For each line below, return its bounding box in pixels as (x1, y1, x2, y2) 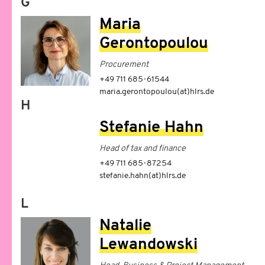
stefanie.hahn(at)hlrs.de (99, 172, 186, 180)
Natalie (99, 218, 151, 234)
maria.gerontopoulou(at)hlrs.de (99, 88, 214, 96)
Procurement (99, 60, 148, 69)
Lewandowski (99, 237, 198, 253)
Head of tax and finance (99, 144, 186, 153)
